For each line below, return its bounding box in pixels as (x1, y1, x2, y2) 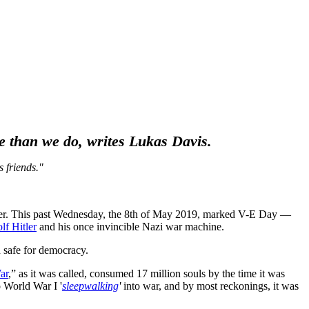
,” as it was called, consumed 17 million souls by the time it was (8, 267, 285, 279)
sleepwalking (62, 279, 119, 292)
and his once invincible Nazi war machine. (37, 220, 224, 232)
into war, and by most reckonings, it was (121, 279, 299, 292)
